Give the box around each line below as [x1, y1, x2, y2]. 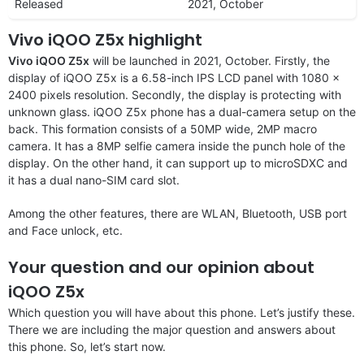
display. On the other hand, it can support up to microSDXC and [8, 155, 348, 170]
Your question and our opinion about [8, 255, 314, 279]
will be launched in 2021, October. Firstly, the [89, 53, 330, 67]
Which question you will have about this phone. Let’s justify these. [8, 305, 355, 319]
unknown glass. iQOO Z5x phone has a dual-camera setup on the [8, 104, 356, 119]
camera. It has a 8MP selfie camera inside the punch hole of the [8, 138, 345, 153]
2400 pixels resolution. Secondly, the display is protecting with [8, 87, 341, 102]
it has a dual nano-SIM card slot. [8, 172, 180, 187]
